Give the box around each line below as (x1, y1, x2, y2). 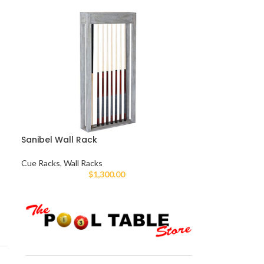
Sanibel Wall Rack (21, 134, 98, 146)
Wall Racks (64, 158, 103, 169)
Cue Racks (21, 158, 61, 169)
